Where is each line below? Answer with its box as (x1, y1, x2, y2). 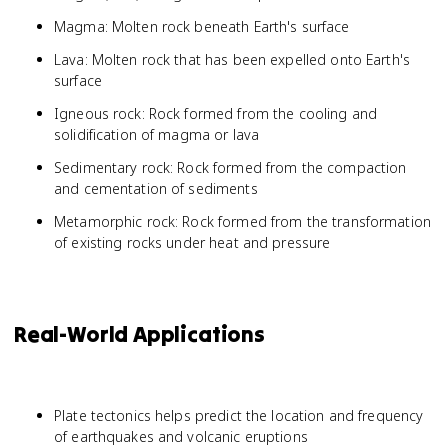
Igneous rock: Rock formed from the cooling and (54, 104, 378, 123)
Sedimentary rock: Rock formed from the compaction (54, 158, 407, 177)
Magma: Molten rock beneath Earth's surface (54, 17, 350, 36)
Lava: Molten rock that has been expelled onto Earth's (54, 50, 410, 69)
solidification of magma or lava (54, 125, 260, 144)
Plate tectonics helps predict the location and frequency (54, 406, 424, 425)
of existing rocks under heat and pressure (54, 233, 331, 252)
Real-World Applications (14, 320, 265, 348)
